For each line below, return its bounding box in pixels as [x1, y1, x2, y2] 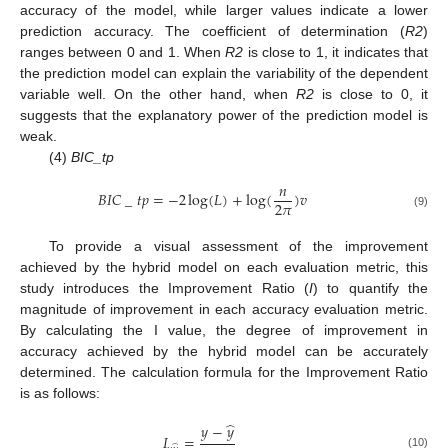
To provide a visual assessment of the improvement [48, 238, 428, 255]
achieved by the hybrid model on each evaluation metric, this [20, 259, 428, 276]
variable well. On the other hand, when [20, 85, 296, 102]
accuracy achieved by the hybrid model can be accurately [20, 343, 428, 360]
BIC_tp [70, 148, 114, 165]
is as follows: [20, 385, 100, 402]
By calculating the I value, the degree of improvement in [20, 322, 428, 339]
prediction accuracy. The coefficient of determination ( [20, 22, 405, 39]
